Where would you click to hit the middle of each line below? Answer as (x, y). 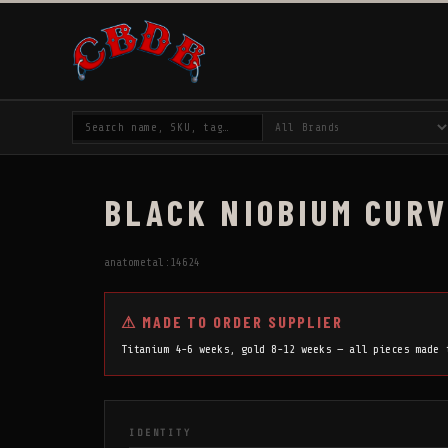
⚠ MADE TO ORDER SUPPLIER (232, 321)
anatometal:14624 (152, 262)
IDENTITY (160, 432)
